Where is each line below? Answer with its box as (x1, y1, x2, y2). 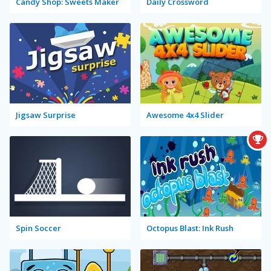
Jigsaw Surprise (16, 109, 76, 120)
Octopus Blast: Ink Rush (146, 223, 233, 233)
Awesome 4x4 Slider (146, 109, 224, 120)
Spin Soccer (16, 223, 61, 233)
